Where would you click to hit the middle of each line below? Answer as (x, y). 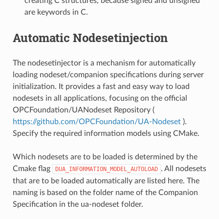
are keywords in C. (56, 12)
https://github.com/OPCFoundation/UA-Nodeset (97, 121)
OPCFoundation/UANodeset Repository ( (83, 110)
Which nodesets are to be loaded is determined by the (105, 157)
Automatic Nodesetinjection (90, 37)
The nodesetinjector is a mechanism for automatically (104, 63)
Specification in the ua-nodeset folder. (78, 204)
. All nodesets (183, 168)
